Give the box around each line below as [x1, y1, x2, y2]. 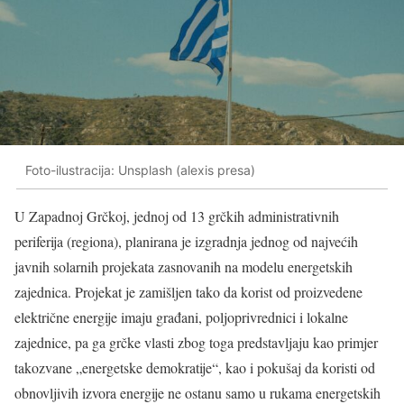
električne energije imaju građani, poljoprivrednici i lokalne [14, 308, 348, 327]
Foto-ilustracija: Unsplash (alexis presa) [25, 161, 255, 178]
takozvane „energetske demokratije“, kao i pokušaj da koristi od [14, 358, 375, 378]
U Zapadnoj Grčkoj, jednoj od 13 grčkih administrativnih [14, 207, 339, 226]
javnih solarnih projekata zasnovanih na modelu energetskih [14, 257, 353, 277]
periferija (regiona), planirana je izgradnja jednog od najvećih [14, 232, 358, 252]
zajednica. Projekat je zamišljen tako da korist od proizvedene [14, 282, 363, 302]
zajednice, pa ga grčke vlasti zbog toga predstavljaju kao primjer [14, 333, 378, 353]
